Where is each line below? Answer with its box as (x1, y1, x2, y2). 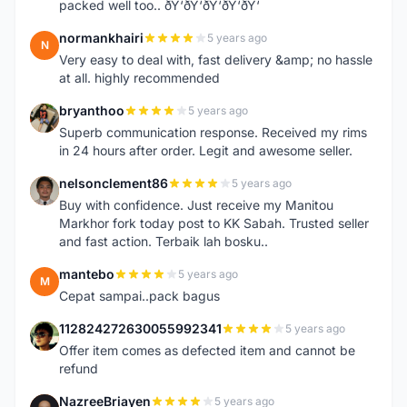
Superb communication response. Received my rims (59, 124, 367, 140)
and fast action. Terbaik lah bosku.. (59, 233, 268, 249)
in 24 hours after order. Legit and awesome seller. (59, 143, 352, 158)
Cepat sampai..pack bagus (59, 288, 220, 303)
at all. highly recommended (59, 70, 220, 85)
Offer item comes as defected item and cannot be (59, 342, 355, 358)
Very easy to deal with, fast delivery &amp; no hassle (59, 52, 372, 67)
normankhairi (59, 30, 144, 45)
